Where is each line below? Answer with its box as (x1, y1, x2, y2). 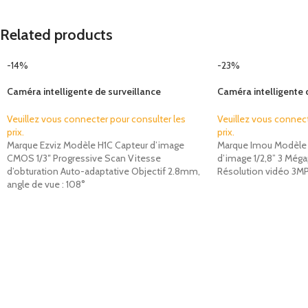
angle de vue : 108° (7, 177, 85, 190)
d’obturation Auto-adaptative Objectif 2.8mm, (7, 164, 200, 177)
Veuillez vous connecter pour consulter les (7, 112, 186, 125)
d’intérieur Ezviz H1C (7, 98, 96, 111)
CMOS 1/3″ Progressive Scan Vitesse (7, 151, 161, 164)
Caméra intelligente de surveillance (7, 85, 161, 98)
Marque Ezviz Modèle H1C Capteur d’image (7, 138, 184, 151)
